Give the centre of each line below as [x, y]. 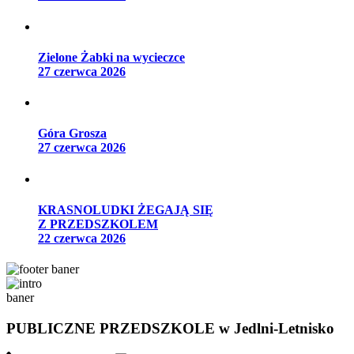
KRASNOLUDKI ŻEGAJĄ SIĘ [126, 209]
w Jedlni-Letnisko [277, 328]
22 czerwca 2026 [82, 238]
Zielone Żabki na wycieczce [111, 57]
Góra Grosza [72, 134]
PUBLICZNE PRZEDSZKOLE [113, 328]
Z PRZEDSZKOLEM [98, 224]
